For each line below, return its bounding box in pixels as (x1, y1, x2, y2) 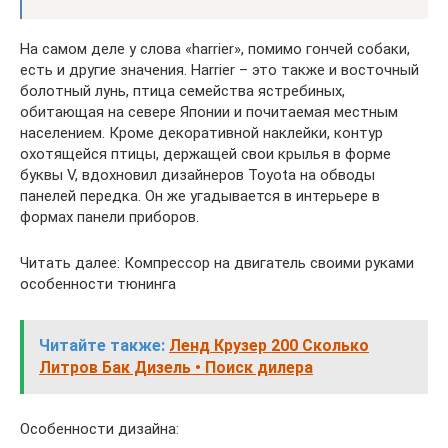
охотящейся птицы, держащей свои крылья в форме (20, 145, 391, 164)
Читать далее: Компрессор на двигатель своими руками (20, 254, 414, 273)
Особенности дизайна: (20, 420, 179, 439)
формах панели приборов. (20, 208, 199, 227)
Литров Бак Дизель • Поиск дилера (39, 358, 313, 378)
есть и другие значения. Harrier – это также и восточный (20, 61, 419, 80)
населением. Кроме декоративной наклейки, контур (20, 124, 383, 143)
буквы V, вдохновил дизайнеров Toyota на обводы (20, 166, 375, 185)
